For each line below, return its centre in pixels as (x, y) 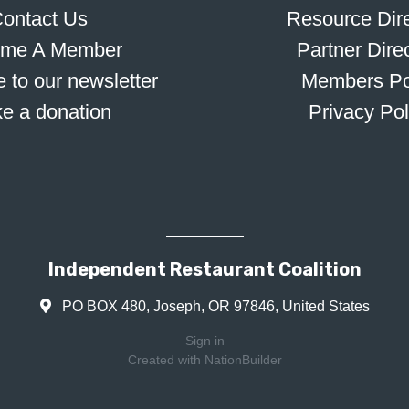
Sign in (204, 340)
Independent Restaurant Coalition (204, 269)
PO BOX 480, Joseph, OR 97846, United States (214, 305)
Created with (166, 359)
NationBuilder (243, 359)
